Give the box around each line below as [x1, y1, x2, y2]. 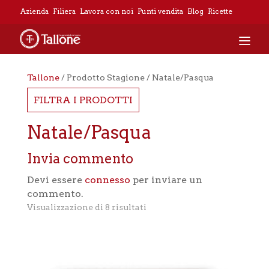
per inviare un [130, 174, 202, 186]
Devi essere [26, 174, 85, 186]
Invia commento [26, 151, 133, 166]
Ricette [207, 7, 232, 16]
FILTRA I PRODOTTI [33, 94, 133, 106]
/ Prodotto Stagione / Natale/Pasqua [59, 73, 214, 82]
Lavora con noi [79, 7, 133, 16]
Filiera [52, 7, 76, 16]
